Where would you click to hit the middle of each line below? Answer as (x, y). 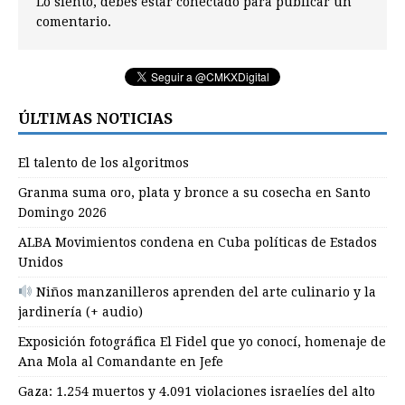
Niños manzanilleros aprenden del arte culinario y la (204, 292)
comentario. (74, 21)
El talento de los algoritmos (104, 162)
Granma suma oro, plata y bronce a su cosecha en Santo (194, 192)
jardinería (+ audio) (80, 311)
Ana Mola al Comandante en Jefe (121, 361)
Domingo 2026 (62, 212)
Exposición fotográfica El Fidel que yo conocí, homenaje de (202, 341)
